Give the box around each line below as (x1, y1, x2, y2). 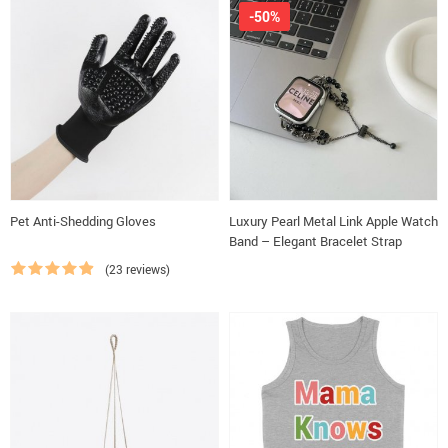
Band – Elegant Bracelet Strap (229, 232, 402, 250)
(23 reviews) (105, 261, 170, 277)
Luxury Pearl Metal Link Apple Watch (229, 212, 438, 230)
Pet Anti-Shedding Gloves (10, 212, 156, 230)
